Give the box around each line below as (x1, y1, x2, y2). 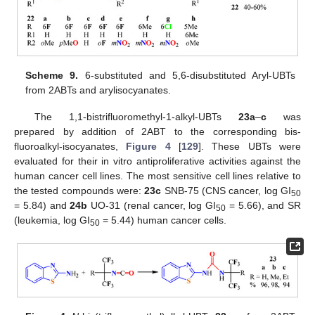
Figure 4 (126, 140, 171, 152)
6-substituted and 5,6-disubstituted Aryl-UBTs (78, 69, 295, 81)
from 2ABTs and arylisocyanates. (25, 84, 172, 96)
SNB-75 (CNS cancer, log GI (161, 184, 292, 196)
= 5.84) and (14, 199, 70, 211)
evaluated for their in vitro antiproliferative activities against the (14, 155, 301, 167)
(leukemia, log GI (14, 214, 90, 226)
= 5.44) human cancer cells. (100, 214, 226, 226)
